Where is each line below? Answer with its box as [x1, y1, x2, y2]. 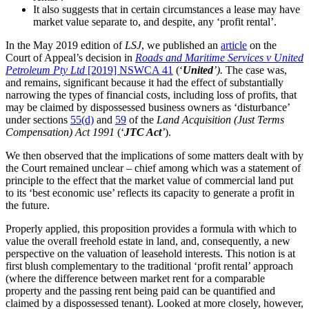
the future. [6, 199, 50, 211]
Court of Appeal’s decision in [6, 51, 135, 63]
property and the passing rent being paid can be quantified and [6, 284, 275, 297]
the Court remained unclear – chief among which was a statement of [6, 161, 301, 174]
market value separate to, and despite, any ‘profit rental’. [33, 15, 277, 28]
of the [126, 113, 157, 126]
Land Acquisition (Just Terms [157, 113, 284, 126]
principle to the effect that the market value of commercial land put [6, 174, 293, 186]
